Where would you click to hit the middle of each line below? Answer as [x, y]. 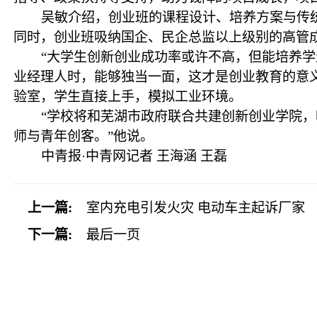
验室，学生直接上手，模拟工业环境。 [128, 97]
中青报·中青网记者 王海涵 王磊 [134, 156]
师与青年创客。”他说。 [84, 136]
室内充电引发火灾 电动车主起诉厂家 [196, 208]
